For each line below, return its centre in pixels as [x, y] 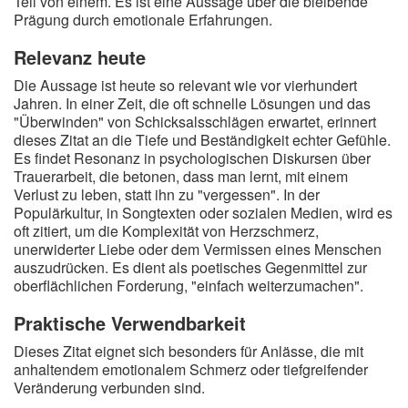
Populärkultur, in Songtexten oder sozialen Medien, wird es [203, 213]
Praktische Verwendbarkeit [130, 323]
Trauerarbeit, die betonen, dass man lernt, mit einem [181, 176]
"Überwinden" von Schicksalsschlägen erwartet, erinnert [195, 122]
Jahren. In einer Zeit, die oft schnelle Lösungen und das [192, 103]
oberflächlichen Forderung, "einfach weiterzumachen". [189, 286]
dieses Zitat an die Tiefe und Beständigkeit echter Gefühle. [202, 140]
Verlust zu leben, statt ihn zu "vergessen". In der [167, 194]
